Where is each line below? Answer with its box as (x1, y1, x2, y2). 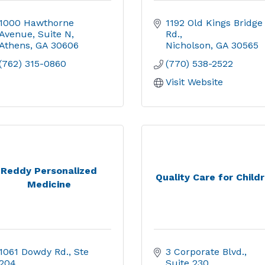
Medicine (27, 178, 71, 190)
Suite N (37, 28, 72, 40)
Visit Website (166, 76, 223, 88)
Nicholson (166, 40, 211, 51)
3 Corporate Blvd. (166, 246, 244, 257)
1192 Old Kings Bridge (166, 17, 263, 28)
